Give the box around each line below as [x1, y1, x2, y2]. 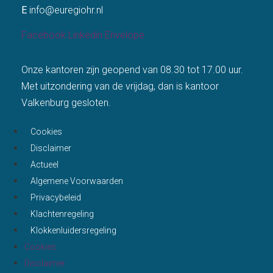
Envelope [105, 29, 144, 41]
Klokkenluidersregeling [30, 225, 116, 235]
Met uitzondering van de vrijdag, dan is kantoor [21, 80, 219, 93]
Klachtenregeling [30, 208, 94, 219]
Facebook [21, 29, 66, 41]
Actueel [30, 159, 58, 169]
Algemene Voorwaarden [30, 175, 123, 186]
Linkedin [68, 29, 102, 41]
